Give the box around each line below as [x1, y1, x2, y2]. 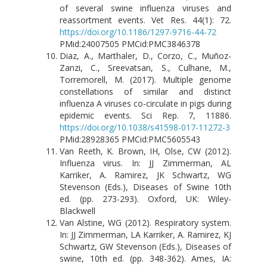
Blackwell [60, 204, 95, 216]
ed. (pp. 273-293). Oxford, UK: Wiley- [60, 193, 231, 204]
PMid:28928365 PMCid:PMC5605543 [60, 133, 200, 145]
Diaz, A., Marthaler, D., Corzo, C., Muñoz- [60, 49, 231, 61]
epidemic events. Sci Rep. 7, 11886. [60, 109, 231, 121]
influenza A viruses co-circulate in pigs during [60, 97, 231, 109]
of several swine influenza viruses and [60, 2, 231, 14]
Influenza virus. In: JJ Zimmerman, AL [60, 157, 231, 169]
